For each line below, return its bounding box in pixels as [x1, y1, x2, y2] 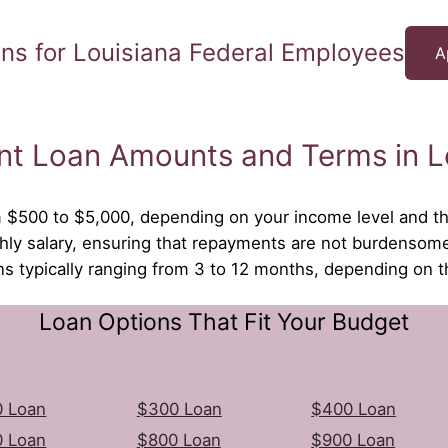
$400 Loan [311, 398, 397, 419]
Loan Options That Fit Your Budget [39, 307, 409, 336]
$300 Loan [136, 398, 222, 419]
